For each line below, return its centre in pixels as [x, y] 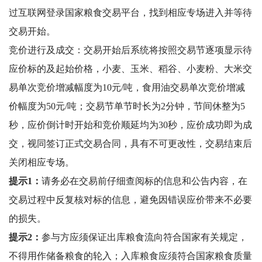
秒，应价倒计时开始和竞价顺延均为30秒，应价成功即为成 [130, 125]
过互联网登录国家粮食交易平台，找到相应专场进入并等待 [130, 13]
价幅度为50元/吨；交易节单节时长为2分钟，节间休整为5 [127, 106]
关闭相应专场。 [42, 162]
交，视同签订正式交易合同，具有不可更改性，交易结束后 [130, 144]
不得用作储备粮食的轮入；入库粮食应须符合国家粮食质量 [130, 256]
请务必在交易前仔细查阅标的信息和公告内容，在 [144, 181]
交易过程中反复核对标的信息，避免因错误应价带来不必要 [130, 200]
